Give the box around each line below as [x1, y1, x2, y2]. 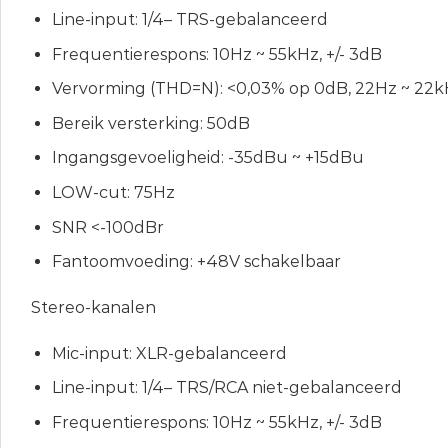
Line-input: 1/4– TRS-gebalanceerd [51, 10, 328, 30]
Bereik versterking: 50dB [51, 113, 250, 133]
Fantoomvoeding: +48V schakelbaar [51, 252, 341, 272]
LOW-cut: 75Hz [51, 183, 175, 203]
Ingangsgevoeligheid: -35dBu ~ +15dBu [51, 148, 364, 168]
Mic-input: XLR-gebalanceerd [51, 343, 287, 363]
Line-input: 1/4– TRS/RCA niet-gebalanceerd [51, 378, 402, 398]
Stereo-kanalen [31, 298, 156, 318]
